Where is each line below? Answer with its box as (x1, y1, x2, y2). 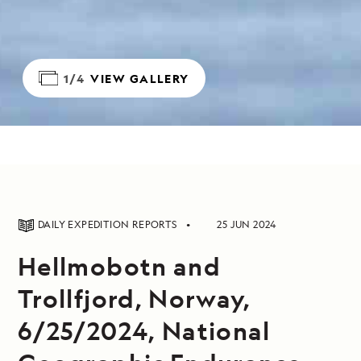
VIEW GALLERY (90, 70, 189, 86)
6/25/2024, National (18, 314, 271, 346)
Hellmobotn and (18, 250, 222, 282)
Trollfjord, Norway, (18, 282, 251, 314)
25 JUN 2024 (217, 218, 276, 231)
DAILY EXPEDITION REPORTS (38, 218, 180, 231)
